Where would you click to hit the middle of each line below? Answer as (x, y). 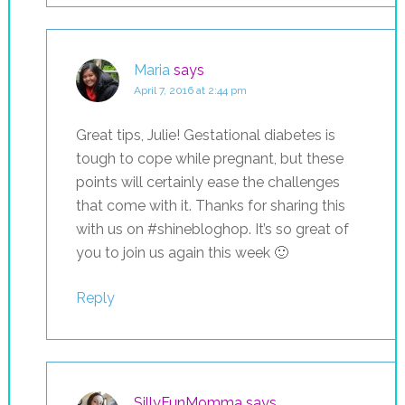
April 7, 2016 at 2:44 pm (190, 90)
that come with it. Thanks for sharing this (210, 205)
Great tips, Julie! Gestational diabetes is (205, 135)
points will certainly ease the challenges (207, 182)
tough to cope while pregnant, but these (209, 158)
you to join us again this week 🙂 (182, 252)
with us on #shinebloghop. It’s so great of (212, 229)
